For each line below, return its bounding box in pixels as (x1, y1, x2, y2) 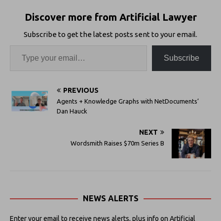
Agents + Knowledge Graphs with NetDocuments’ (57, 97, 199, 105)
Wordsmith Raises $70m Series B (71, 139, 164, 147)
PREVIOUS (63, 86, 99, 94)
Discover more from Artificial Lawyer (24, 11, 197, 23)
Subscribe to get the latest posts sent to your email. (24, 30, 197, 38)
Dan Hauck (57, 107, 87, 114)
